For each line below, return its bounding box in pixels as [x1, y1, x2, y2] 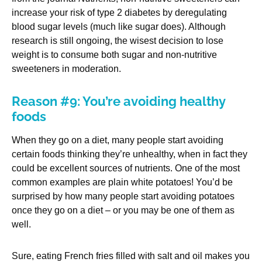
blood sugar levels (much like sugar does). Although [12, 22, 226, 32]
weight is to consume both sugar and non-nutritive [12, 50, 217, 60]
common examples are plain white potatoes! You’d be [12, 177, 233, 188]
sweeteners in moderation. [12, 64, 121, 74]
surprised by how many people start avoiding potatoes [12, 191, 235, 202]
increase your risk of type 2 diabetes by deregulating [12, 8, 227, 18]
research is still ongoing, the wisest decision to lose [12, 36, 223, 46]
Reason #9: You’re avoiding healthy [12, 94, 225, 109]
